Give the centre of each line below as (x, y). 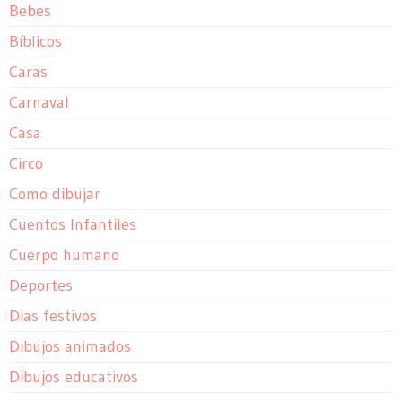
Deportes (41, 286)
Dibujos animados (70, 347)
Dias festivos (53, 316)
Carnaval (39, 103)
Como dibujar (55, 194)
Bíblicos (35, 42)
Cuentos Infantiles (73, 225)
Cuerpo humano (64, 255)
